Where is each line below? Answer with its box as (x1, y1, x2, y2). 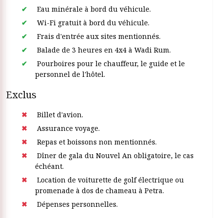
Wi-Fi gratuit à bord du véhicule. (35, 18, 149, 27)
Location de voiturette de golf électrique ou (35, 175, 184, 184)
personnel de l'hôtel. (35, 70, 105, 79)
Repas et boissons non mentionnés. (35, 137, 157, 146)
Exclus (6, 88, 36, 101)
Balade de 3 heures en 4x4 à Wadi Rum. (35, 45, 171, 54)
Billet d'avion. (35, 110, 83, 119)
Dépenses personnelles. (35, 200, 118, 209)
